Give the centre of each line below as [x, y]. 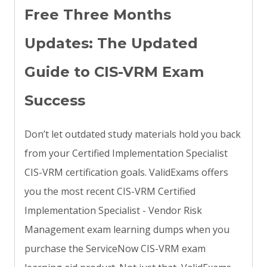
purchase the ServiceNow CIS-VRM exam [115, 249]
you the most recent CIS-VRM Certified [110, 192]
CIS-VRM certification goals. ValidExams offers [126, 173]
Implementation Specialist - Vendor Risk [113, 211]
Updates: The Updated [111, 44]
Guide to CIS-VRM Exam [114, 72]
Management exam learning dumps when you [127, 230]
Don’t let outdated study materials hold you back [133, 134]
